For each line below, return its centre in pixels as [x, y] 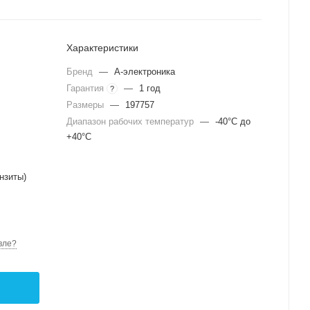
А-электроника [145, 72]
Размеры [86, 105]
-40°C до [233, 121]
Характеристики [102, 48]
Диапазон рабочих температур [131, 121]
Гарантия [86, 88]
